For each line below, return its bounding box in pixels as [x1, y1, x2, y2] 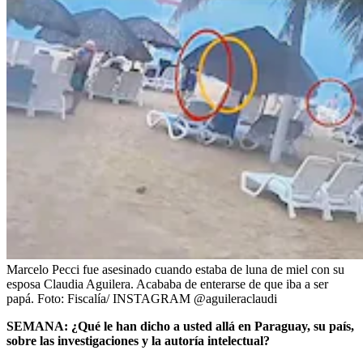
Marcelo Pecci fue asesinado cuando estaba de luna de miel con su [6, 262, 344, 276]
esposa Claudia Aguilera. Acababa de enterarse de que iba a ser [6, 276, 328, 291]
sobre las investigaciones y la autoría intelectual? [6, 333, 270, 348]
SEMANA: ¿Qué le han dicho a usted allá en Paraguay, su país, [6, 318, 354, 333]
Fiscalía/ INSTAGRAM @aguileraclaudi [67, 291, 277, 305]
